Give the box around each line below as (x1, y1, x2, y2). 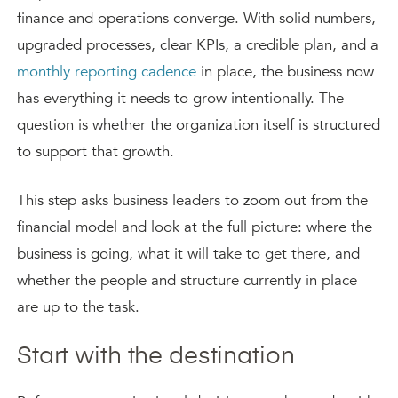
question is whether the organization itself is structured (17, 115, 380, 135)
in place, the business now (196, 61, 374, 82)
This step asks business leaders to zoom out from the (17, 190, 368, 211)
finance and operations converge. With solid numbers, (17, 8, 376, 28)
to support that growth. (17, 141, 174, 162)
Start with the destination (17, 345, 295, 369)
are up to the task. (17, 297, 139, 317)
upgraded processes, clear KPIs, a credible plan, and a (17, 35, 378, 55)
